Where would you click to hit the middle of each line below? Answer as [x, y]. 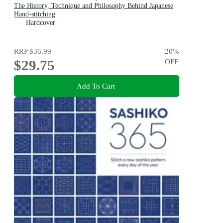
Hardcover [41, 22]
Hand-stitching [35, 14]
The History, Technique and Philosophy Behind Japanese [94, 5]
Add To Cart [96, 86]
